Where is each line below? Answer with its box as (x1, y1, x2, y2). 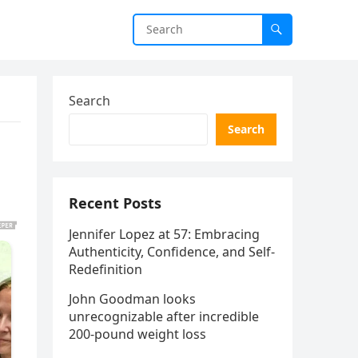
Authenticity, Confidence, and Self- (69, 243, 275, 261)
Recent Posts (69, 193, 161, 213)
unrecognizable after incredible (69, 308, 259, 325)
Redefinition (69, 261, 142, 278)
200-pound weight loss (69, 325, 206, 343)
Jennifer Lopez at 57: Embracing (69, 225, 260, 243)
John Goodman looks (69, 290, 196, 308)
